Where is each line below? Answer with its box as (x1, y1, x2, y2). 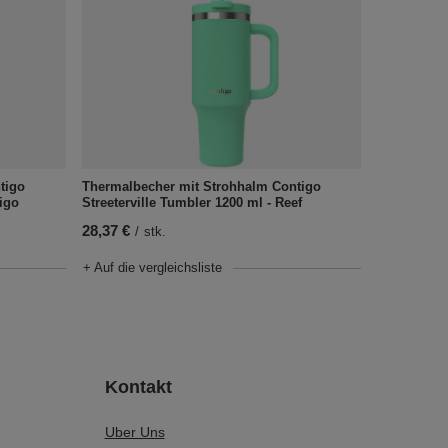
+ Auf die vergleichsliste (82, 259, 222, 275)
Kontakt (104, 377, 172, 397)
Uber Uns (104, 424, 165, 440)
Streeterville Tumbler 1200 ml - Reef (81, 194, 302, 210)
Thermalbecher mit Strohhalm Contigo (81, 178, 321, 194)
